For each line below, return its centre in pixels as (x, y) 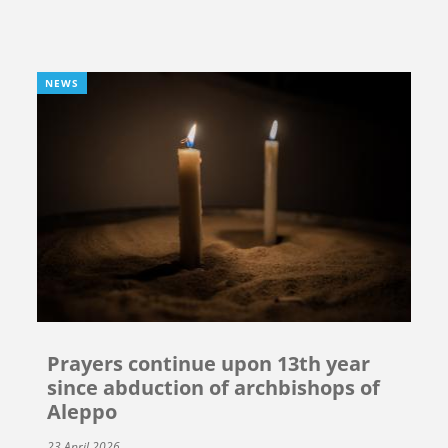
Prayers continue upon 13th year (209, 364)
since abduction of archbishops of (214, 388)
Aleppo (82, 412)
